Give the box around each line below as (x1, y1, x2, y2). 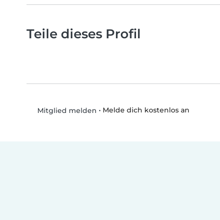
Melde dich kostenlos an (102, 106, 190, 115)
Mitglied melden (35, 106, 97, 115)
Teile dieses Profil (27, 26, 141, 42)
